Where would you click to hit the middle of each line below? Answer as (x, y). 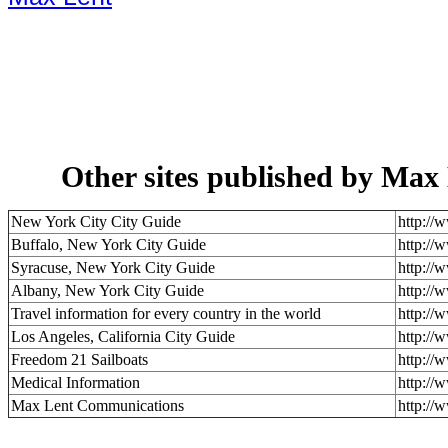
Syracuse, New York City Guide (113, 267)
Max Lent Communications (97, 405)
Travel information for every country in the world (166, 313)
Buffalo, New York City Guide (108, 244)
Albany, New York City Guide (107, 290)
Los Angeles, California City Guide (123, 336)
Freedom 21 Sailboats (79, 359)
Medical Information (75, 382)
